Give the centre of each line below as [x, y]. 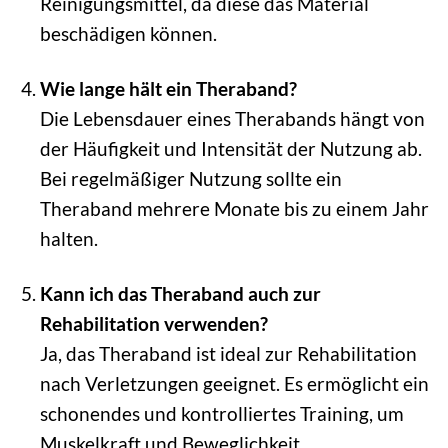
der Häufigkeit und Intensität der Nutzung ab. [230, 149]
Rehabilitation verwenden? [153, 324]
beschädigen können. [128, 34]
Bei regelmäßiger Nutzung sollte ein [190, 179]
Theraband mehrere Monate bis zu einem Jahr [234, 209]
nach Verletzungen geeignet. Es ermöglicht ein [234, 384]
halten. [68, 239]
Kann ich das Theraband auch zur [180, 294]
